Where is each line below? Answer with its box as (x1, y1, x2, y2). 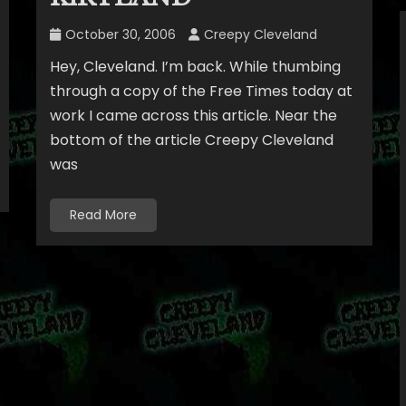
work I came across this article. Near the (49, 105, 337, 126)
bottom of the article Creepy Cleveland (49, 130, 333, 150)
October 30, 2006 (64, 25, 176, 43)
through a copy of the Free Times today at (49, 81, 353, 101)
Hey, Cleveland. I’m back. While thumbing (49, 56, 341, 77)
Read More (69, 206, 137, 224)
